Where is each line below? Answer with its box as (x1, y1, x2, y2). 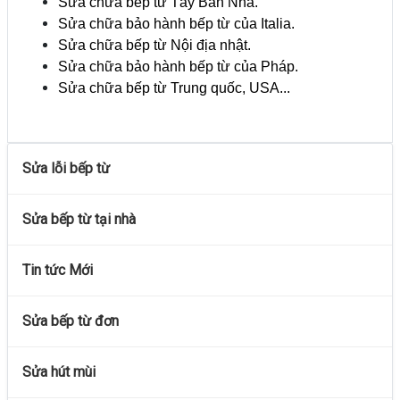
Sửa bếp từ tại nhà (22, 210, 136, 228)
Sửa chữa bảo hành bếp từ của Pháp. (58, 58, 298, 74)
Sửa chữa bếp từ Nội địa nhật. (58, 37, 251, 53)
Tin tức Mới (22, 261, 93, 279)
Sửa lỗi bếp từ (22, 159, 110, 177)
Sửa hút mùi (22, 362, 96, 380)
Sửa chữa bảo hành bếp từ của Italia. (58, 15, 295, 31)
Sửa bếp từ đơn (22, 312, 119, 329)
